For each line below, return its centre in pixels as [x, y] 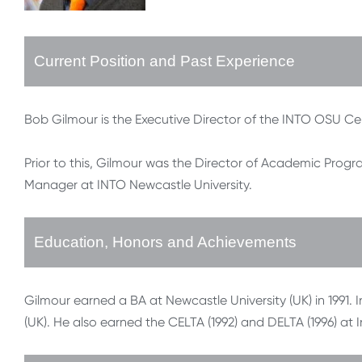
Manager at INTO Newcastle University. [138, 185]
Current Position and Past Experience [164, 61]
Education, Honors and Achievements [165, 242]
